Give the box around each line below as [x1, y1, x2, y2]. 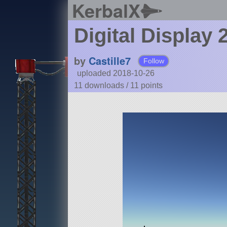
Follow [143, 57, 164, 65]
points [140, 81, 163, 90]
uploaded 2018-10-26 [77, 69, 155, 78]
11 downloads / [73, 81, 130, 90]
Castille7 [88, 53, 131, 68]
